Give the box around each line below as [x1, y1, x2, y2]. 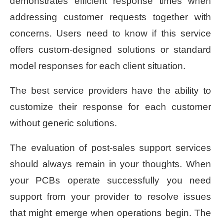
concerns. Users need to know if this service [10, 28, 211, 39]
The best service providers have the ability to [10, 85, 211, 96]
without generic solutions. [10, 118, 117, 129]
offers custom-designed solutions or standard [10, 44, 211, 55]
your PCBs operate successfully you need [10, 175, 211, 186]
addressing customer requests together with [10, 12, 211, 23]
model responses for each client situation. [10, 61, 185, 72]
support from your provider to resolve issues [10, 191, 211, 202]
